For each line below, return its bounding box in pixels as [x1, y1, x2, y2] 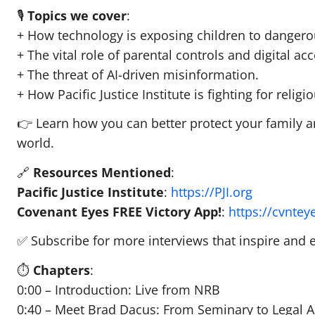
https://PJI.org [171, 183, 252, 200]
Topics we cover [27, 6, 127, 24]
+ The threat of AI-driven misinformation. [17, 65, 259, 83]
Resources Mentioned [33, 163, 171, 181]
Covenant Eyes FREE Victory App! [17, 202, 221, 220]
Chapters [33, 261, 90, 278]
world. [17, 134, 54, 152]
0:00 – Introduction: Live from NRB [17, 281, 220, 298]
